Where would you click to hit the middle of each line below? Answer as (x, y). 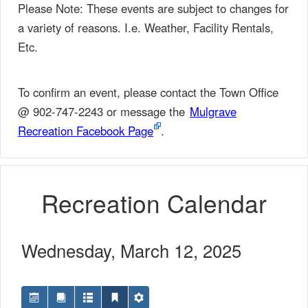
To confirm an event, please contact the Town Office (148, 92)
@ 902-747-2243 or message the (103, 111)
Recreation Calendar (154, 203)
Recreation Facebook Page (86, 131)
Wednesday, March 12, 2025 (131, 250)
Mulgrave (213, 111)
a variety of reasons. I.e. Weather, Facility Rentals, (146, 27)
